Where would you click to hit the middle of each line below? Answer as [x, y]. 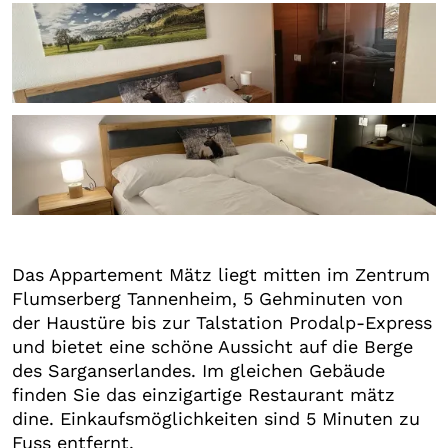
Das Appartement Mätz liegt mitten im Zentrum [221, 274]
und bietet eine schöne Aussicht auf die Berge [212, 346]
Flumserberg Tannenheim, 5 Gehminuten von [207, 298]
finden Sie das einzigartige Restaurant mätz [203, 394]
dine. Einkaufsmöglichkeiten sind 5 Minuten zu [216, 418]
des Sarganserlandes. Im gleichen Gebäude [198, 370]
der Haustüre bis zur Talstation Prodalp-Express [222, 322]
